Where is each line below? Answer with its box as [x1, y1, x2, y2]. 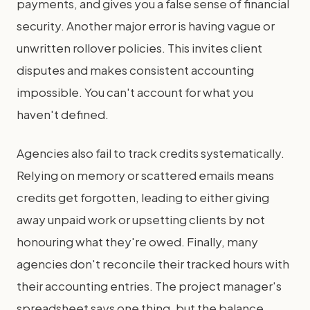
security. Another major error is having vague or [17, 17, 275, 33]
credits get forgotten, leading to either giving [17, 189, 269, 205]
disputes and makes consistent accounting [17, 62, 254, 77]
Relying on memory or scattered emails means [17, 167, 274, 183]
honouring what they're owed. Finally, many [17, 233, 258, 249]
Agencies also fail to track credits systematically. [17, 145, 284, 161]
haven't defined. [17, 106, 109, 122]
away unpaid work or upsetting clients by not [17, 211, 265, 227]
